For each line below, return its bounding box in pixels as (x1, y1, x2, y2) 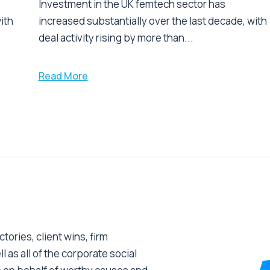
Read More (38, 69, 88, 83)
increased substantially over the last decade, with (38, 14, 267, 28)
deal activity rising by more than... (38, 31, 193, 45)
